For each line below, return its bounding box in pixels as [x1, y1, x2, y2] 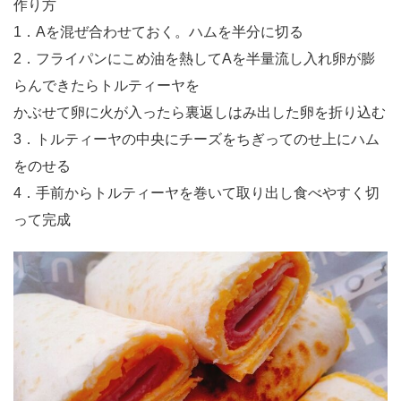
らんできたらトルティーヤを [13, 78, 200, 93]
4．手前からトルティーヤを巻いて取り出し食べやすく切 [13, 185, 380, 200]
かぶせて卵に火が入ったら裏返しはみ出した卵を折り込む [13, 105, 386, 120]
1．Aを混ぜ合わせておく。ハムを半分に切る [13, 24, 303, 39]
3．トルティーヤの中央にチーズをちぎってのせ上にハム [13, 132, 380, 147]
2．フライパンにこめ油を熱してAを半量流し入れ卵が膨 [13, 51, 375, 66]
